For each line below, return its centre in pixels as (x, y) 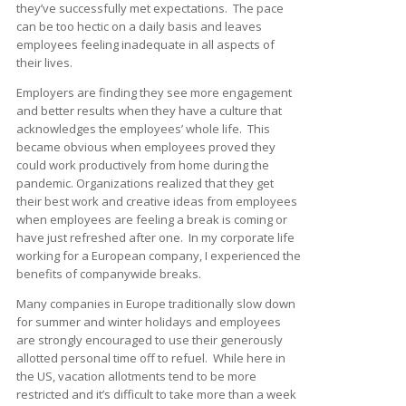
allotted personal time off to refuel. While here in (151, 358)
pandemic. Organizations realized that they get (145, 183)
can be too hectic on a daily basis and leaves (139, 26)
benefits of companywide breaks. (109, 273)
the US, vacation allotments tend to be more (136, 376)
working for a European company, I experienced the (159, 255)
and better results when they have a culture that (149, 110)
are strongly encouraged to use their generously (150, 339)
